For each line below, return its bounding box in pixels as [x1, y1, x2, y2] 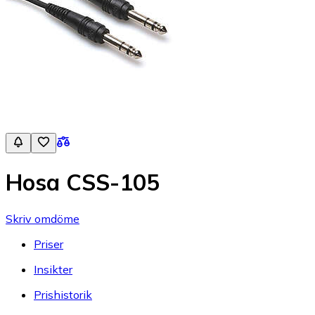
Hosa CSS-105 [6, 168, 160, 197]
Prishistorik [34, 287, 92, 302]
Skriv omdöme [6, 211, 79, 226]
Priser [34, 236, 63, 251]
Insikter [34, 262, 72, 276]
